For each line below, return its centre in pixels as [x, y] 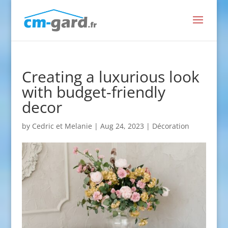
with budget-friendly [93, 92]
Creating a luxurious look [110, 77]
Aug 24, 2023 [122, 126]
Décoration [170, 126]
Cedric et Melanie [62, 126]
